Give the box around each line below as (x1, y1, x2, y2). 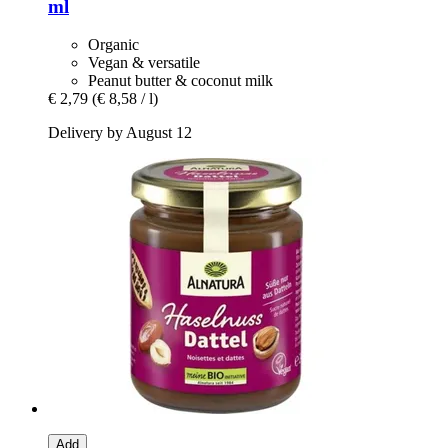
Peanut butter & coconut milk (88, 72, 273, 90)
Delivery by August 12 (48, 124, 192, 142)
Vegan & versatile (88, 54, 200, 72)
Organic (88, 36, 139, 54)
